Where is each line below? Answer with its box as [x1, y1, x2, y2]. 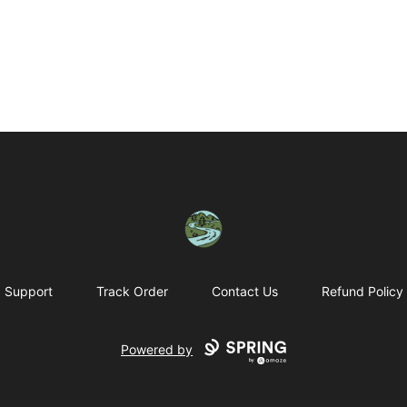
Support [4, 283, 53, 300]
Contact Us [211, 283, 278, 300]
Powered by [121, 342, 194, 358]
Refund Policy [321, 283, 403, 300]
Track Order [95, 283, 168, 300]
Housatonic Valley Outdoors [144, 210, 337, 229]
